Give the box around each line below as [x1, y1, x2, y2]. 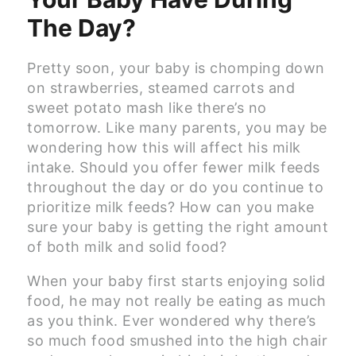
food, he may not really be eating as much [27, 292, 327, 310]
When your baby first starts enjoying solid [27, 273, 325, 290]
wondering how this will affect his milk [27, 139, 301, 157]
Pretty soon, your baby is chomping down [27, 60, 325, 77]
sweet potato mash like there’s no [27, 99, 267, 117]
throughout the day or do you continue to [27, 179, 323, 196]
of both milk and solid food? [27, 238, 226, 256]
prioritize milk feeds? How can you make [27, 199, 315, 216]
